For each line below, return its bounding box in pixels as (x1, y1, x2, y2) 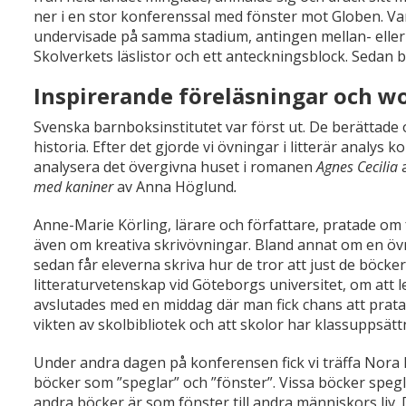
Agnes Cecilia (316, 157, 398, 178)
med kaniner (34, 177, 117, 198)
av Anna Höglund (117, 177, 234, 198)
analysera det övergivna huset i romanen (34, 157, 316, 178)
